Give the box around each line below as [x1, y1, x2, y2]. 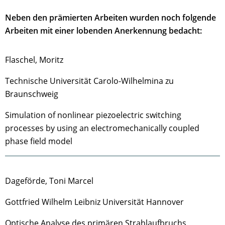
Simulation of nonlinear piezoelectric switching [5, 109, 181, 121]
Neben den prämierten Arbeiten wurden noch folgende [5, 12, 216, 23]
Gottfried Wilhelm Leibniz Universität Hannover [5, 196, 186, 207]
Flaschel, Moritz [5, 54, 63, 65]
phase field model [5, 136, 72, 147]
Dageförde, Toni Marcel [5, 175, 93, 186]
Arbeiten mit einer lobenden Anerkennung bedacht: [5, 25, 202, 36]
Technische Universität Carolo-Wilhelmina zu [5, 75, 174, 86]
